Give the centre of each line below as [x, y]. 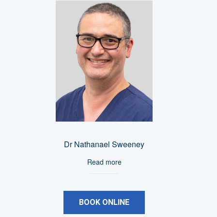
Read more [104, 162]
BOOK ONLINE [104, 202]
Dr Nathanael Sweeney [104, 144]
